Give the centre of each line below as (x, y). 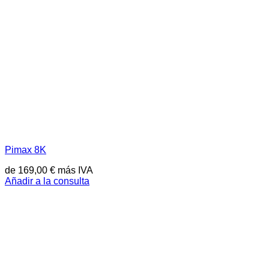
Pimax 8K (26, 150)
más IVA (74, 170)
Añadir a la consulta (47, 181)
